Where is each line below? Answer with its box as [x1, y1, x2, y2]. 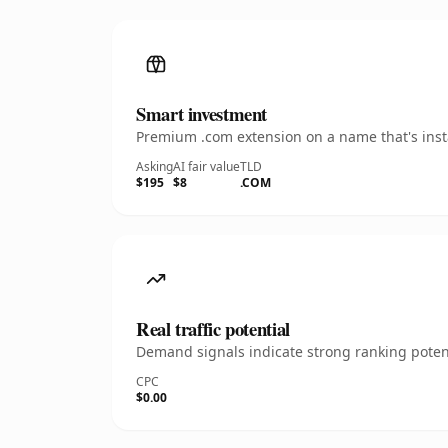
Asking [136, 158, 173, 175]
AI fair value [173, 158, 240, 175]
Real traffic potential [136, 315, 290, 342]
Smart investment [136, 100, 268, 127]
